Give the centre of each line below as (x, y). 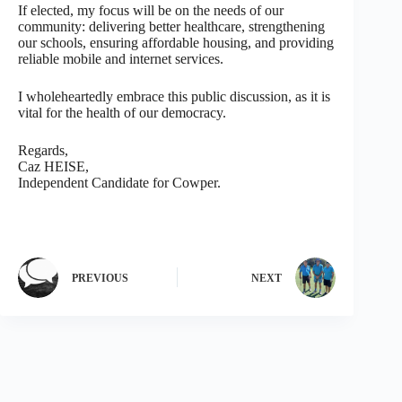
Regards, (43, 150)
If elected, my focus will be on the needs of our (151, 10)
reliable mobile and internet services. (121, 58)
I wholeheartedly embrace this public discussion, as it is (174, 96)
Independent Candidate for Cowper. (119, 182)
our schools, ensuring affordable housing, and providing (176, 42)
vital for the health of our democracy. (122, 112)
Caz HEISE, (53, 166)
